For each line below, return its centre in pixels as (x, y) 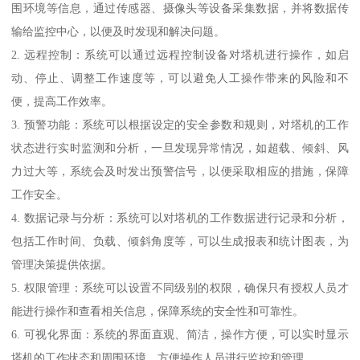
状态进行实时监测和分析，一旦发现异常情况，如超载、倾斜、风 (180, 147)
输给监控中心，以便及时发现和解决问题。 (119, 31)
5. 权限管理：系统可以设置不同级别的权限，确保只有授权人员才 (180, 287)
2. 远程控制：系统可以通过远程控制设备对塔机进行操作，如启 (180, 54)
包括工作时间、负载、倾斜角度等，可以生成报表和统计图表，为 (180, 241)
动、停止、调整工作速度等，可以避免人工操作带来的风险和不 (180, 78)
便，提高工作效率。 (62, 101)
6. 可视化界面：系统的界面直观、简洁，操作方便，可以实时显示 (180, 334)
